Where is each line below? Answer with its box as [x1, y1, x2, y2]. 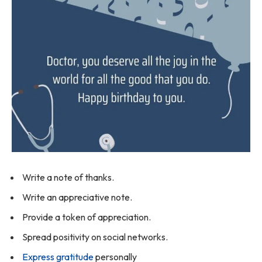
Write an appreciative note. [22, 191, 132, 204]
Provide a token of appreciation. [22, 211, 151, 223]
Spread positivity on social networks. [22, 231, 168, 243]
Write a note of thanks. [22, 171, 114, 184]
